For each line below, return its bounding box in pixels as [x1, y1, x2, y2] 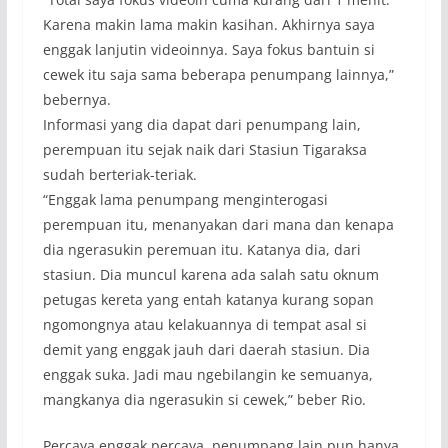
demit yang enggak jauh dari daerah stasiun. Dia [42, 340, 370, 360]
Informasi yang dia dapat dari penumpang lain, [42, 115, 361, 135]
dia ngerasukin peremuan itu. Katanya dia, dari [42, 240, 361, 260]
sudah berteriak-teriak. [42, 165, 197, 185]
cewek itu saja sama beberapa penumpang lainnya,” [42, 65, 394, 85]
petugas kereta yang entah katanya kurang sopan [42, 290, 374, 310]
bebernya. [42, 90, 111, 110]
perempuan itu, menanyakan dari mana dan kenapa [42, 215, 394, 235]
